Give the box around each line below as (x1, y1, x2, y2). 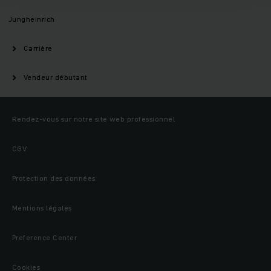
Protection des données (12, 173, 96, 184)
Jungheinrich (8, 14, 55, 25)
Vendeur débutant (24, 72, 88, 83)
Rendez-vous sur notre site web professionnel (12, 114, 175, 125)
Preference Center (12, 232, 77, 243)
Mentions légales (12, 203, 72, 214)
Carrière (24, 43, 53, 54)
